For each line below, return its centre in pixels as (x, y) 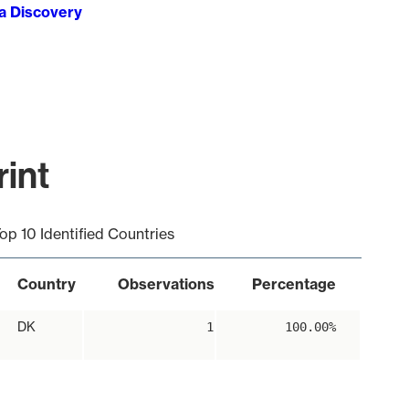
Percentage (294, 284)
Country (46, 284)
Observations (166, 284)
